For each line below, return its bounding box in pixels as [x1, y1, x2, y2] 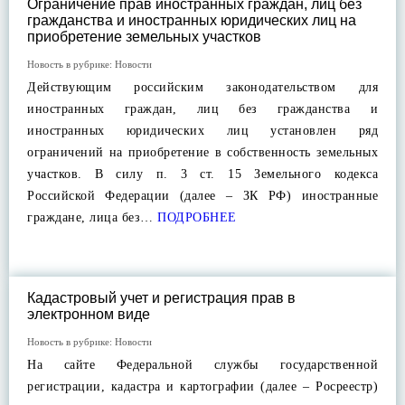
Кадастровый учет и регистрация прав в [27, 290, 296, 306]
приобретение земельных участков [27, 29, 261, 44]
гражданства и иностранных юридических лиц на [27, 13, 356, 28]
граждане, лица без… [27, 211, 154, 224]
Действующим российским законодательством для [27, 80, 378, 94]
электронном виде [27, 306, 150, 322]
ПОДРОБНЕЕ [153, 211, 237, 224]
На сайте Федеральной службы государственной [27, 358, 378, 372]
